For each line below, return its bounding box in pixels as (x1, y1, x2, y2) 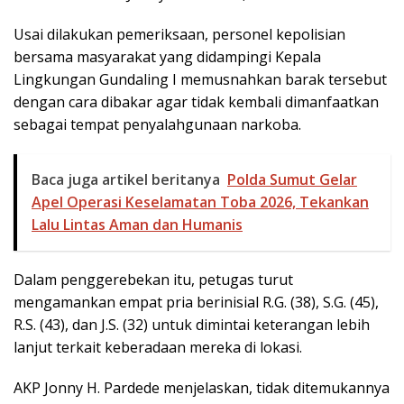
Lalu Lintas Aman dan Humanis (32, 214, 243, 234)
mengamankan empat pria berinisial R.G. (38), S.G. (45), (14, 291, 379, 312)
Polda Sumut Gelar (227, 169, 357, 189)
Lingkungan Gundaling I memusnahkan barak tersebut (14, 69, 387, 89)
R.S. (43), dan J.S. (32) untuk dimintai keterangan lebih (14, 314, 370, 335)
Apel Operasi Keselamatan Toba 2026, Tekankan (32, 191, 369, 212)
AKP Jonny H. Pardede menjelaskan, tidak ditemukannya (14, 377, 390, 398)
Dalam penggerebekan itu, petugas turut (14, 269, 293, 289)
